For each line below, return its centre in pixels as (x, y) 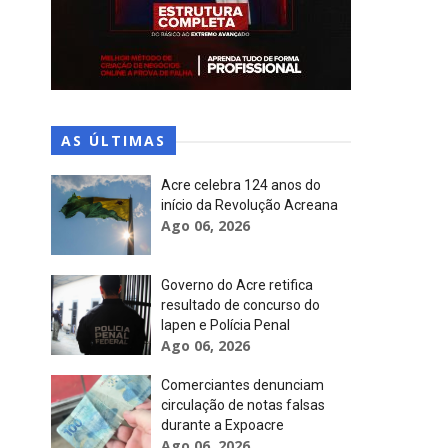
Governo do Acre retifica (237, 285)
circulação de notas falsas (243, 405)
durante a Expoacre (222, 425)
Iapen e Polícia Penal (225, 325)
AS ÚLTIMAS (113, 140)
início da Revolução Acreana (249, 205)
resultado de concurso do (240, 305)
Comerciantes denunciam (242, 385)
